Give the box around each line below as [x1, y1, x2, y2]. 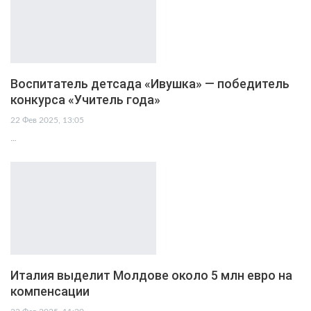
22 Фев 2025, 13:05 [10, 115, 84, 124]
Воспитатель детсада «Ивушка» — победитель [10, 76, 289, 91]
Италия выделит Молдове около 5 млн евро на [10, 268, 292, 283]
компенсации [10, 284, 90, 299]
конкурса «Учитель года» [10, 92, 160, 107]
